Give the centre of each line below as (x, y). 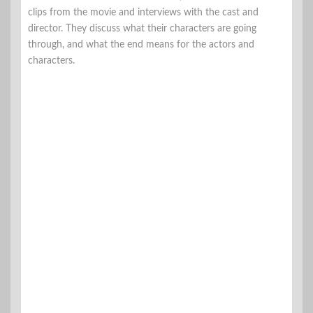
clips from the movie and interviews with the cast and (143, 12)
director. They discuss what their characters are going (142, 28)
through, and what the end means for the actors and (141, 44)
